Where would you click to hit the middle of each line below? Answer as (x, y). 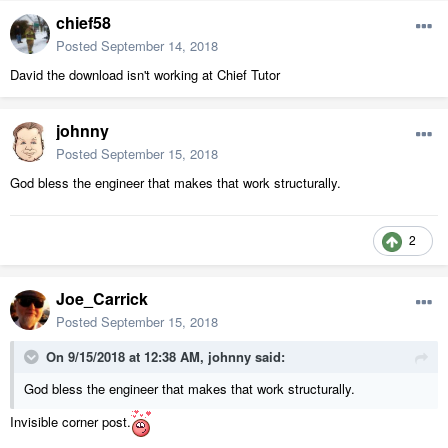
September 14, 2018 (159, 46)
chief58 (83, 23)
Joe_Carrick (102, 299)
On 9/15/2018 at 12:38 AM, (127, 357)
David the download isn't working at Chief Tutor (145, 75)
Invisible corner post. (70, 422)
